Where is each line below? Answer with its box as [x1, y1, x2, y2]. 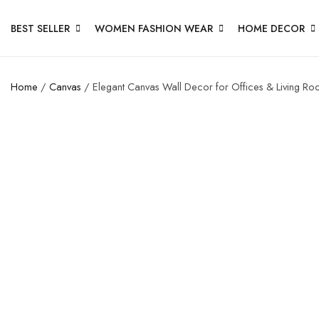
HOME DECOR [238, 21, 305, 36]
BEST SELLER [11, 21, 70, 36]
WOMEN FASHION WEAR [95, 21, 213, 36]
